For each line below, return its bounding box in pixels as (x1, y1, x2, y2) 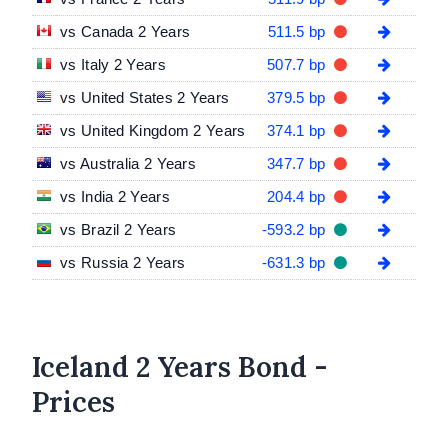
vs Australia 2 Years (60, 154, 196, 172)
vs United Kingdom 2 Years (60, 121, 246, 139)
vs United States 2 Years (60, 88, 230, 106)
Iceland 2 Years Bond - (32, 348, 328, 385)
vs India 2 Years (60, 187, 170, 205)
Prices (32, 383, 115, 420)
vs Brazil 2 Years (60, 220, 177, 238)
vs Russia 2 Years (60, 253, 186, 271)
